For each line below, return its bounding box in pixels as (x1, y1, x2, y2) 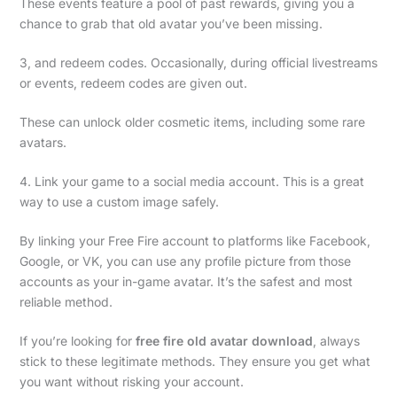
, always (312, 332, 360, 348)
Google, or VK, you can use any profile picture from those (19, 253, 351, 269)
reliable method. (19, 293, 113, 309)
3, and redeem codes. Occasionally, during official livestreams (19, 54, 378, 70)
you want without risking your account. (19, 373, 244, 389)
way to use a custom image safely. (19, 193, 219, 209)
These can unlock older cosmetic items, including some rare (19, 113, 365, 129)
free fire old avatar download (135, 332, 313, 348)
